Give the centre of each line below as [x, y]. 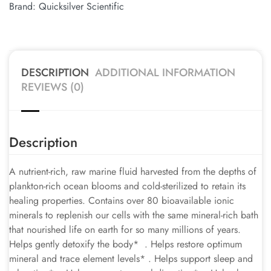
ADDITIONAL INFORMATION [165, 73]
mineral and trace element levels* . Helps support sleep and [131, 259]
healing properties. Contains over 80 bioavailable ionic [122, 201]
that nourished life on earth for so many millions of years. [125, 230]
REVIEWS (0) [53, 87]
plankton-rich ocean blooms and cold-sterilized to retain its [127, 186]
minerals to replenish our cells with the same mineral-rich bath [134, 215]
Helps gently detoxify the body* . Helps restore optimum [126, 244]
